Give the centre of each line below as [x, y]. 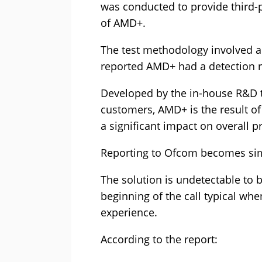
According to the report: [159, 239]
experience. [129, 213]
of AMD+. [123, 23]
